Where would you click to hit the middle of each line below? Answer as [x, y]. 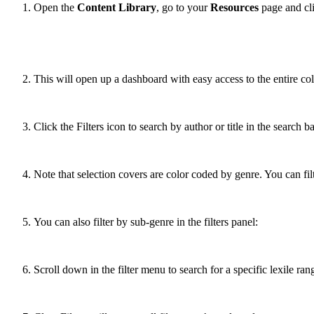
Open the [55, 8]
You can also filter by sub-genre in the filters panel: [146, 222]
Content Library [117, 8]
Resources [234, 8]
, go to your [183, 8]
